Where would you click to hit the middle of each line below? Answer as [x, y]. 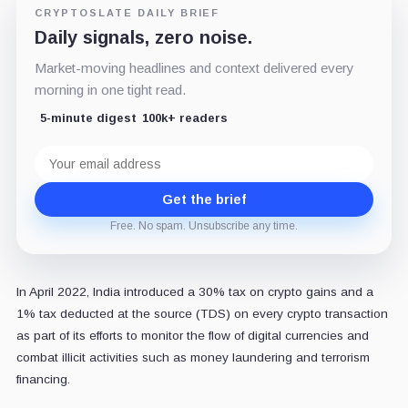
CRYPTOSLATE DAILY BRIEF [127, 12]
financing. [43, 379]
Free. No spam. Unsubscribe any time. [204, 225]
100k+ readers [184, 117]
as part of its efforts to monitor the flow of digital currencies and [192, 335]
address [60, 167]
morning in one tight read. [110, 89]
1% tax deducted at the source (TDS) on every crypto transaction [202, 313]
